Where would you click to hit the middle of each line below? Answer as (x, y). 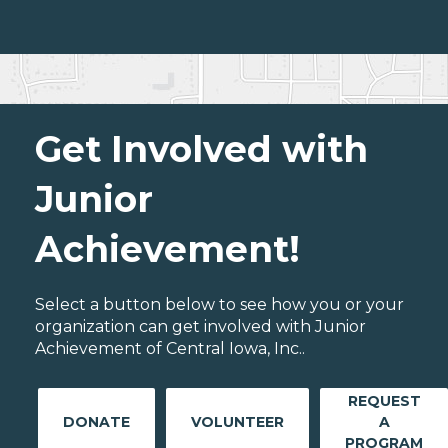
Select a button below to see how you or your (219, 304)
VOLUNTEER (237, 421)
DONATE (96, 421)
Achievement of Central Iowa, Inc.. (170, 348)
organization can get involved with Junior (200, 326)
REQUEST (384, 400)
